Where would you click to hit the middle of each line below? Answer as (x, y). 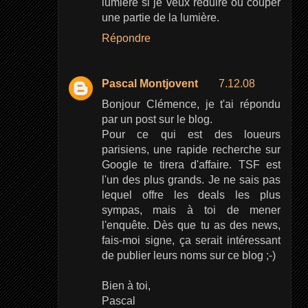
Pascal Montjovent (150, 84)
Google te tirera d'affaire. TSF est (191, 165)
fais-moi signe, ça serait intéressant (191, 240)
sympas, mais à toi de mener (191, 210)
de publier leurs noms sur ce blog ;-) (188, 255)
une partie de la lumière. (160, 18)
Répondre (126, 38)
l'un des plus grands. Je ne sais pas (191, 180)
